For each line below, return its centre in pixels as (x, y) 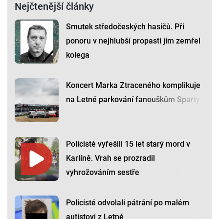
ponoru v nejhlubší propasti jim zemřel (133, 41)
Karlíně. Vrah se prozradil (110, 158)
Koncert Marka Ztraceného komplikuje (133, 86)
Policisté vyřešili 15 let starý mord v (128, 144)
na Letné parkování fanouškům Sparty (133, 100)
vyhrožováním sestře (103, 173)
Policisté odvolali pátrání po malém (128, 203)
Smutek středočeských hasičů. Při (125, 27)
